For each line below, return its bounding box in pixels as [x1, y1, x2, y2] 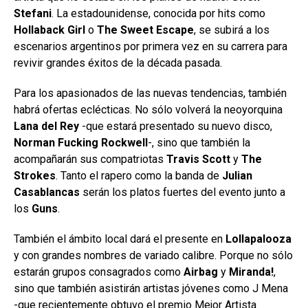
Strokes [14, 169, 56, 182]
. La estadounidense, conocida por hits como [52, 7, 265, 20]
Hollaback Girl [14, 23, 85, 36]
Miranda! [229, 265, 274, 278]
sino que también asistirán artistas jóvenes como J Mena [14, 282, 288, 295]
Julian [222, 169, 252, 182]
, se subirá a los [194, 23, 269, 36]
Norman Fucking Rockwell [14, 136, 148, 149]
